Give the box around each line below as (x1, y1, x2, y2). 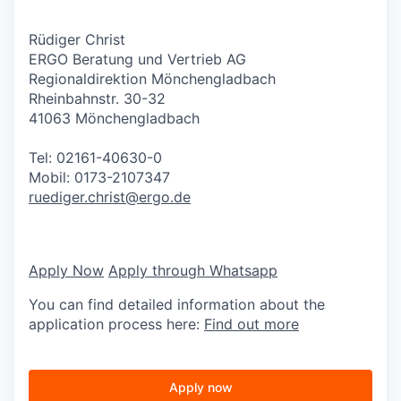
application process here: (29, 314, 204, 333)
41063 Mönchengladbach (29, 108, 200, 127)
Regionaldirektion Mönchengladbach (29, 69, 276, 88)
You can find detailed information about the (29, 294, 325, 313)
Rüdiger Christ (29, 30, 125, 48)
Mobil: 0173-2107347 (29, 167, 170, 186)
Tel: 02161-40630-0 (29, 148, 162, 166)
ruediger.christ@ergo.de (29, 187, 191, 206)
